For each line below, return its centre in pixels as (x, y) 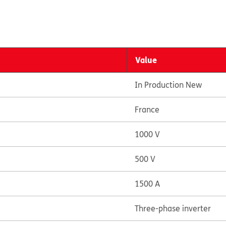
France (147, 109)
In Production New (168, 85)
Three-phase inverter (173, 208)
